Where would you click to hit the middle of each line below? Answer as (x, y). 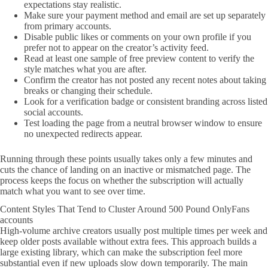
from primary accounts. (68, 26)
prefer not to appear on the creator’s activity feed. (116, 47)
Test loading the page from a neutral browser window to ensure (143, 123)
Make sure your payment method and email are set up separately (145, 15)
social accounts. (54, 112)
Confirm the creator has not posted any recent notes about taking (145, 80)
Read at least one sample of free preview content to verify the (139, 58)
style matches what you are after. (85, 69)
